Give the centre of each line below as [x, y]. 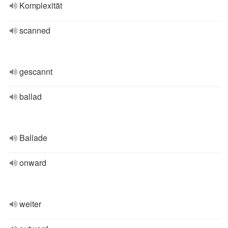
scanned [35, 30]
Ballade [33, 138]
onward [33, 163]
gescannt [36, 72]
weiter [30, 204]
